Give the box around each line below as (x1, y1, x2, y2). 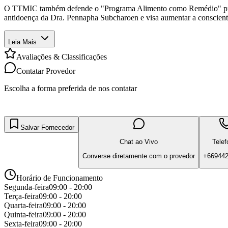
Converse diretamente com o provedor (82, 152, 195, 160)
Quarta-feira (4, 201, 43, 210)
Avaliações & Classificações (16, 52, 107, 61)
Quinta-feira (4, 210, 43, 219)
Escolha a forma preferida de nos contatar (4, 83, 137, 93)
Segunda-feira (4, 182, 49, 191)
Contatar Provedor (16, 66, 75, 75)
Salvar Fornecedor (20, 123, 74, 131)
